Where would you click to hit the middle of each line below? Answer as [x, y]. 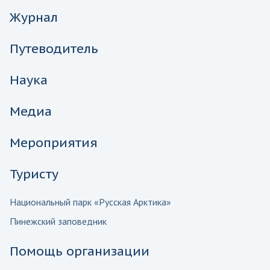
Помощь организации [80, 251]
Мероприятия [54, 142]
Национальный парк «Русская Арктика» [90, 202]
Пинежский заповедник [58, 221]
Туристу [34, 174]
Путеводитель [54, 48]
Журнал [34, 17]
